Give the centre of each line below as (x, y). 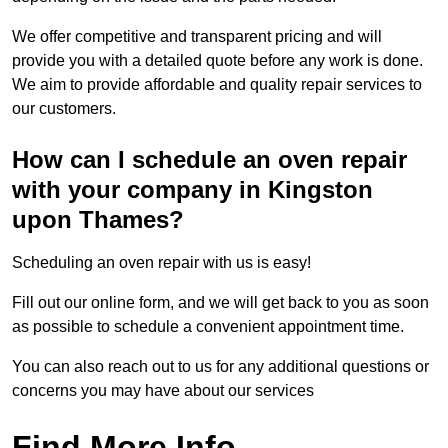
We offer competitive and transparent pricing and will (197, 37)
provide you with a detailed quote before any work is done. (217, 61)
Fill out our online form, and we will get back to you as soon (220, 303)
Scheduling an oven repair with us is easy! (163, 263)
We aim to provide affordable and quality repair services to (217, 85)
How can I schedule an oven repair (209, 160)
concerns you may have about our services (163, 391)
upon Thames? (98, 220)
